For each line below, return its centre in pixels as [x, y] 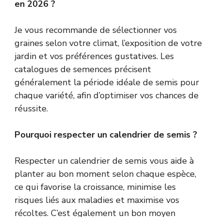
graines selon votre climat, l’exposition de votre [108, 43]
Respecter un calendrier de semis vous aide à [104, 161]
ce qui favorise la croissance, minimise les [95, 187]
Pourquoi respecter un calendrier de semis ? [106, 134]
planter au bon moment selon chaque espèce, [105, 174]
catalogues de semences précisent [83, 69]
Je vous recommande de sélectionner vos [96, 30]
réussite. [31, 108]
